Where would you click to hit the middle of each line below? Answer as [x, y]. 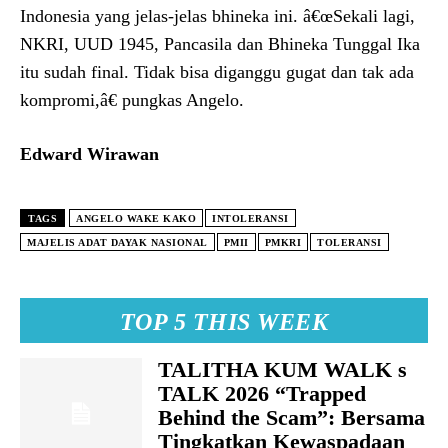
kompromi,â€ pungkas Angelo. [132, 100]
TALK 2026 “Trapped [262, 394]
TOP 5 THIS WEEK [224, 322]
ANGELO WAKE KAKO [136, 219]
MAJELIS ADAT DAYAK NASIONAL [117, 243]
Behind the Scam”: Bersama [292, 418]
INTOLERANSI [250, 219]
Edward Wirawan [89, 154]
